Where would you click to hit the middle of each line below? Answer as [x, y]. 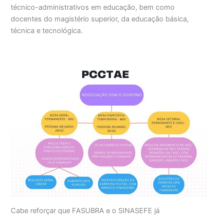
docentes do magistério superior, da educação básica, [100, 19]
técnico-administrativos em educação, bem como [93, 7]
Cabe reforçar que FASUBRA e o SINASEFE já [85, 211]
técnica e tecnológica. [47, 30]
